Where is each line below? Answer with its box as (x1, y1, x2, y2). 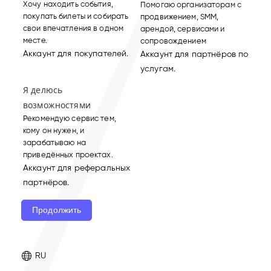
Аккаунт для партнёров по (140, 48, 249, 59)
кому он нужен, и (23, 125, 85, 135)
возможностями (23, 99, 91, 111)
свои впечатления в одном (23, 23, 124, 33)
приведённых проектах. (23, 149, 113, 159)
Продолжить (32, 204, 82, 215)
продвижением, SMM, (140, 11, 219, 21)
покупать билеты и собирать (23, 11, 129, 21)
